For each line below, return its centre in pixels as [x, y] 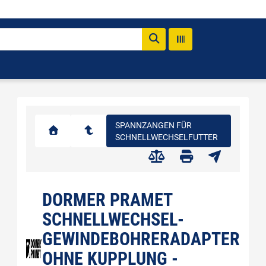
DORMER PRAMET [107, 200]
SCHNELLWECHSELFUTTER [167, 137]
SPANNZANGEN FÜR [153, 125]
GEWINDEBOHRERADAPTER [141, 239]
